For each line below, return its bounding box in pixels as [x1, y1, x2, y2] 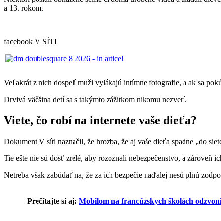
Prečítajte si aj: [25, 196, 79, 205]
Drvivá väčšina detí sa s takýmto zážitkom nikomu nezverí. [4, 95, 187, 104]
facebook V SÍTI [4, 37, 57, 46]
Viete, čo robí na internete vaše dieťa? [4, 113, 197, 127]
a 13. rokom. [4, 3, 43, 12]
